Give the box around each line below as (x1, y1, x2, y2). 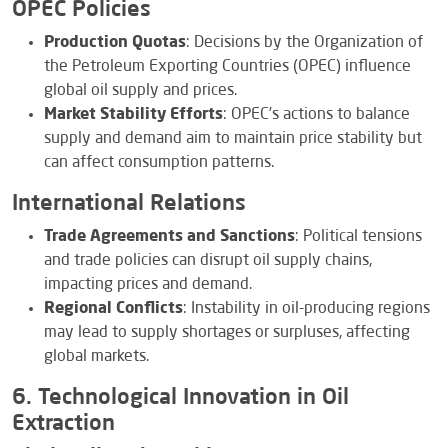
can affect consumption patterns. (44, 154, 274, 171)
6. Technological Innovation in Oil (12, 386, 349, 409)
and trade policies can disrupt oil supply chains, (44, 252, 372, 269)
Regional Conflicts (44, 300, 183, 317)
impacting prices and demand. (44, 276, 252, 293)
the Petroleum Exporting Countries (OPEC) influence (44, 58, 411, 75)
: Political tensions (295, 228, 422, 245)
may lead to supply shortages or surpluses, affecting (44, 324, 410, 341)
